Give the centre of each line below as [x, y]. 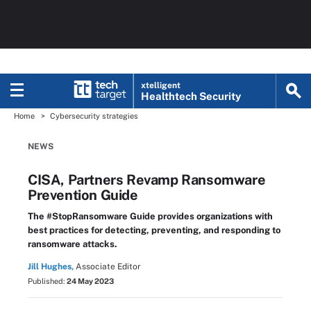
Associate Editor [108, 267]
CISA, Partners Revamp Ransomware [147, 180]
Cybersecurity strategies [94, 116]
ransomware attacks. [73, 244]
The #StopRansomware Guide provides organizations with [150, 216]
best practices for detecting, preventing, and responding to [154, 230]
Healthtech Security [191, 96]
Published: [47, 281]
